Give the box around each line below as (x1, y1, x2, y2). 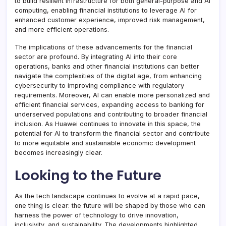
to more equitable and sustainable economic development (15, 139, 196, 147)
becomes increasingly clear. (15, 149, 102, 157)
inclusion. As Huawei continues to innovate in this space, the (15, 120, 201, 128)
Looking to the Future (15, 165, 161, 186)
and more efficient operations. (15, 26, 109, 34)
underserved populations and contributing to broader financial (15, 110, 207, 119)
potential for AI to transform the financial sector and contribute (15, 130, 210, 138)
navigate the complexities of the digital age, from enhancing (15, 72, 202, 80)
